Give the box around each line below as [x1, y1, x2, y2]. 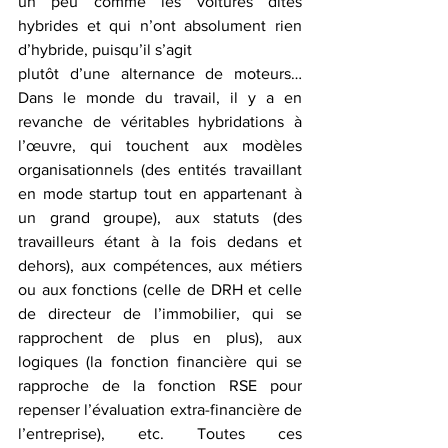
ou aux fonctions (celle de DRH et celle [18, 281, 302, 299]
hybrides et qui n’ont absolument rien [18, 17, 302, 35]
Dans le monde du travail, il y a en [18, 89, 302, 107]
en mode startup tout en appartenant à [18, 185, 302, 203]
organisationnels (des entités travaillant [18, 161, 302, 179]
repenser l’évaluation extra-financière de [18, 401, 302, 419]
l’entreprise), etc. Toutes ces [18, 425, 302, 443]
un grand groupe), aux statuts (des [18, 209, 302, 227]
